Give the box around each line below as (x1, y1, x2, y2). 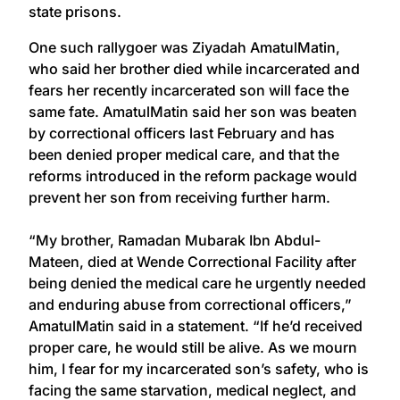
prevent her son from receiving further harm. (29, 187, 330, 206)
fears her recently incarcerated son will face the (29, 80, 349, 99)
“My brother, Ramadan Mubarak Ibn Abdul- (29, 230, 321, 249)
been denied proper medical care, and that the (29, 145, 339, 163)
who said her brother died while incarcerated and (29, 59, 360, 78)
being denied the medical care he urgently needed (29, 273, 366, 292)
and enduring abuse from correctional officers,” (29, 295, 352, 313)
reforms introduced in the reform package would (29, 166, 357, 185)
